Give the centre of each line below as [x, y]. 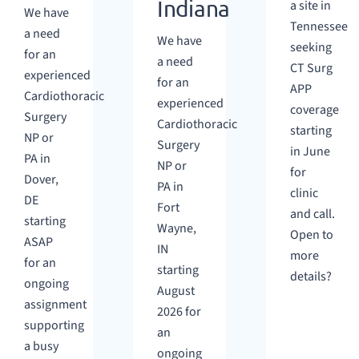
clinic [304, 193]
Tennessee [319, 26]
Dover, [41, 179]
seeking [311, 47]
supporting [54, 325]
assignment [55, 305]
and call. [313, 214]
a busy [41, 346]
